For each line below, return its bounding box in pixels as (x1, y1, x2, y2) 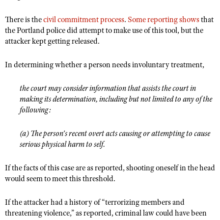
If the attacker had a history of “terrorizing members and (5, 197, 185, 207)
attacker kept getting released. (5, 36, 100, 46)
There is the (5, 15, 43, 25)
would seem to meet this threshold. (5, 174, 115, 184)
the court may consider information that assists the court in (20, 83, 196, 93)
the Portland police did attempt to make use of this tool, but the (5, 26, 203, 35)
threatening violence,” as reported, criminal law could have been (5, 208, 207, 218)
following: (20, 105, 52, 115)
